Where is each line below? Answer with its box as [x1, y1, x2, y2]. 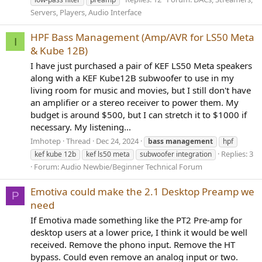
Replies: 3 [221, 148, 253, 159]
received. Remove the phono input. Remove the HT [30, 238, 235, 250]
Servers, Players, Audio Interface [30, 7, 142, 18]
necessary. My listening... [30, 121, 131, 133]
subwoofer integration [140, 149, 212, 159]
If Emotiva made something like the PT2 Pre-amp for [30, 213, 242, 226]
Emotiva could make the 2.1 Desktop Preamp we [30, 185, 254, 199]
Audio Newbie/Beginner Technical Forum [61, 161, 202, 172]
